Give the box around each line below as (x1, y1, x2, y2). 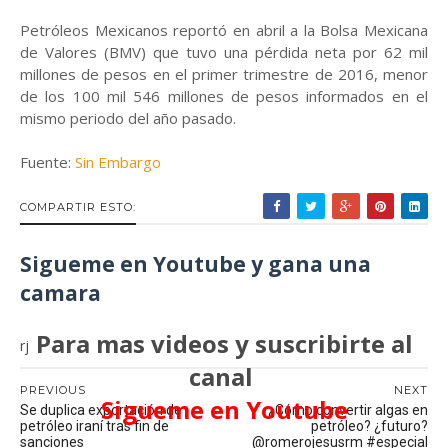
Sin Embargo (75, 152, 161, 172)
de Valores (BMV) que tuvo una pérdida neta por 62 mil (20, 42, 428, 62)
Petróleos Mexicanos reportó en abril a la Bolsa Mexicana (20, 20, 428, 40)
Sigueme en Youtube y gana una (20, 250, 371, 278)
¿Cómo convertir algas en (268, 402, 428, 418)
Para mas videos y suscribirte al (35, 327, 413, 360)
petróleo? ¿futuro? (311, 418, 428, 434)
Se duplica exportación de (20, 402, 182, 418)
